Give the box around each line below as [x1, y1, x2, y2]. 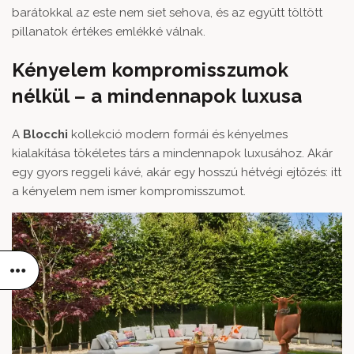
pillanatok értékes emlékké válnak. [12, 24, 205, 39]
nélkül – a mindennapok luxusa [12, 85, 303, 107]
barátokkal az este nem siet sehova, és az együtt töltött [12, 6, 322, 20]
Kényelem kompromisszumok [12, 58, 288, 81]
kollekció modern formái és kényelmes [68, 127, 288, 141]
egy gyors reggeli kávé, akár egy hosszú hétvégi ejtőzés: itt [12, 165, 341, 179]
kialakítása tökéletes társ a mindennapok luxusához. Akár [12, 146, 333, 160]
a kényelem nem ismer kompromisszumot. [12, 184, 246, 198]
